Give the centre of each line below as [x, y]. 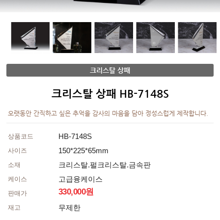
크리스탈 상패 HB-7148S [110, 94]
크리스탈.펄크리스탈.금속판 [104, 165]
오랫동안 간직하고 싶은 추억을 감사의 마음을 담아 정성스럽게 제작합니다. [108, 113]
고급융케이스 [80, 179]
